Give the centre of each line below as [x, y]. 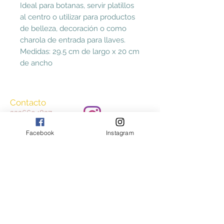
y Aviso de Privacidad [80, 208]
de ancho [36, 63]
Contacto [28, 102]
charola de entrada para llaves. [73, 40]
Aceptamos [32, 171]
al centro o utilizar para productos [77, 17]
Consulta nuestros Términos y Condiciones [81, 187]
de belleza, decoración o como [73, 28]
